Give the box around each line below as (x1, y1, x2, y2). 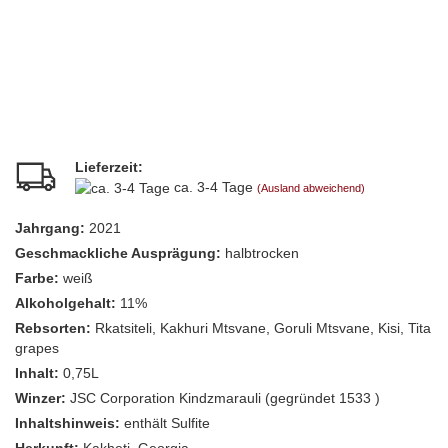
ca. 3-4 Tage (174, 179, 257, 195)
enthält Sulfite (124, 415, 210, 432)
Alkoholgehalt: (15, 295, 116, 312)
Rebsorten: (15, 320, 91, 337)
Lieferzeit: (75, 159, 143, 175)
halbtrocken (225, 245, 299, 262)
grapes (15, 340, 59, 357)
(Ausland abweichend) (257, 182, 365, 194)
